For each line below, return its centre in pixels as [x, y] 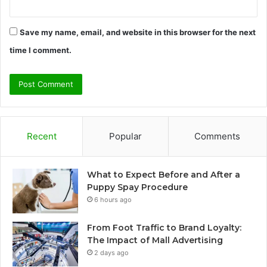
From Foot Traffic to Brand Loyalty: [164, 228]
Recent [41, 136]
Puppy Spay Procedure [137, 187]
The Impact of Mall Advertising [155, 240]
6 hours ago [113, 200]
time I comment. [41, 50]
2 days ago [111, 253]
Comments [218, 136]
